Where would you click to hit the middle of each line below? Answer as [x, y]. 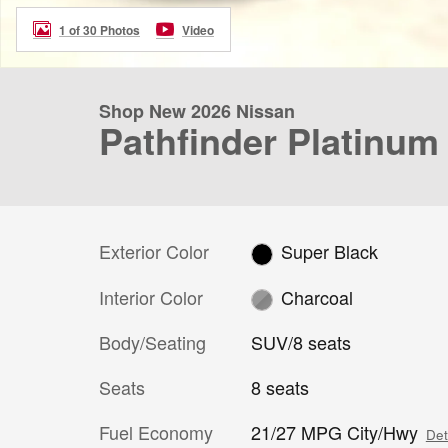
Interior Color [151, 296]
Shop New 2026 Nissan [197, 111]
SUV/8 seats [300, 342]
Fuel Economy [156, 432]
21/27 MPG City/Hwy [334, 432]
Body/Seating [152, 342]
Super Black [330, 251]
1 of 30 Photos [99, 29]
